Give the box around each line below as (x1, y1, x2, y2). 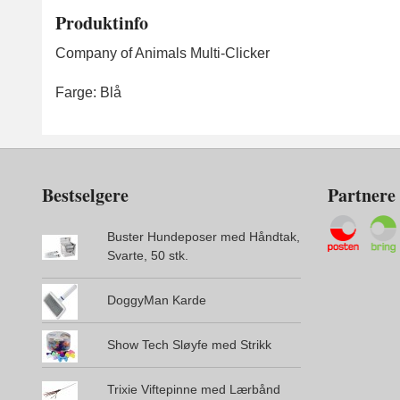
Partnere (328, 182, 396, 209)
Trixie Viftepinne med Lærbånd (106, 382, 280, 397)
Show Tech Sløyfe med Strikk (106, 337, 271, 353)
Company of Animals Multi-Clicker (55, 46, 270, 62)
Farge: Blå (55, 85, 121, 101)
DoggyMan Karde (106, 293, 206, 308)
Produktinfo (55, 10, 148, 37)
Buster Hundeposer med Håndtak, (106, 229, 300, 245)
